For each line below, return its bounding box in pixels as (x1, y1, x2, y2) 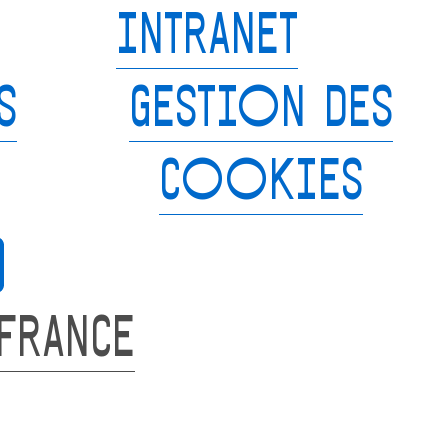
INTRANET (116, 9, 299, 69)
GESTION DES (129, 82, 394, 142)
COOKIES (159, 155, 364, 215)
